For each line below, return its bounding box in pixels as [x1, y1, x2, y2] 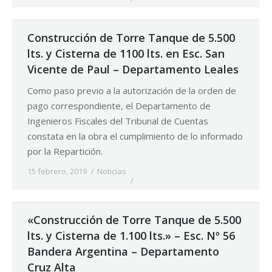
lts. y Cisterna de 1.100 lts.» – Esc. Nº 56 [27, 228, 235, 243]
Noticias [97, 166, 126, 177]
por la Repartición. [27, 145, 103, 158]
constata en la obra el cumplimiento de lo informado [27, 130, 243, 143]
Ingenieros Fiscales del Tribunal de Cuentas [27, 115, 208, 127]
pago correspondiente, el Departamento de [27, 100, 211, 112]
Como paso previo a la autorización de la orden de [27, 84, 236, 97]
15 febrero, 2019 [27, 166, 87, 177]
